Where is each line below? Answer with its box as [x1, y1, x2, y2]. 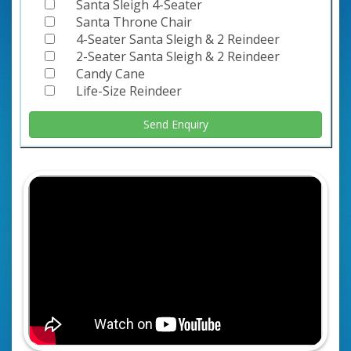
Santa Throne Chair [76, 13, 192, 31]
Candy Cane [76, 64, 145, 82]
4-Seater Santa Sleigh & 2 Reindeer [76, 30, 280, 48]
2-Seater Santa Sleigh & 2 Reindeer [76, 47, 280, 65]
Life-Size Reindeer [76, 81, 182, 100]
